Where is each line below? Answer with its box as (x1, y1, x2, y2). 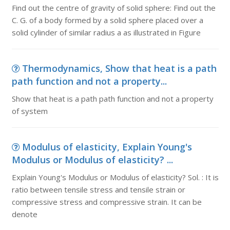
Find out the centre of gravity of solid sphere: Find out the (11, 3, 216, 13)
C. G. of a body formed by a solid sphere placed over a (11, 15, 203, 25)
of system (11, 106, 48, 116)
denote (11, 209, 37, 219)
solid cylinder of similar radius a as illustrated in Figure (11, 27, 201, 37)
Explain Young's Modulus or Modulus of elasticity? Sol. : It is (11, 172, 219, 182)
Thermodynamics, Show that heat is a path (22, 62, 217, 74)
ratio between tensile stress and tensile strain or (11, 184, 185, 195)
